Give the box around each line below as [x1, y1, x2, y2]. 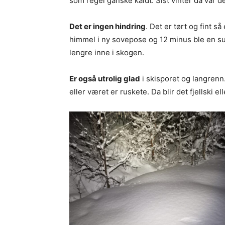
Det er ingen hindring [69, 22, 146, 31]
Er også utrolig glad [69, 74, 140, 83]
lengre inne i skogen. [69, 48, 144, 57]
